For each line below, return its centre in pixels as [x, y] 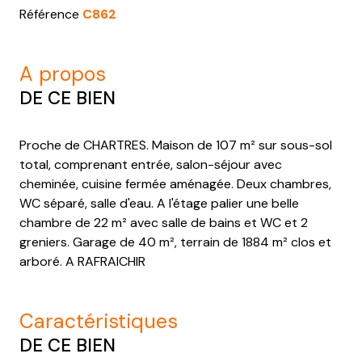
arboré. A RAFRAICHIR [82, 262]
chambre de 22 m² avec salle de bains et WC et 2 [164, 223]
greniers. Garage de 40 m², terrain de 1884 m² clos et [175, 242]
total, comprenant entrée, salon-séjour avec [151, 165]
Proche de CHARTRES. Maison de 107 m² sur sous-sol [176, 145]
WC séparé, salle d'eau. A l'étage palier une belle [159, 204]
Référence [51, 15]
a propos [69, 74]
